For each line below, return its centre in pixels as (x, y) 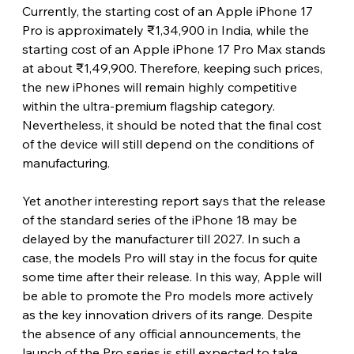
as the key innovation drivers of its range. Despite (169, 314)
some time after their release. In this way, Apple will (173, 276)
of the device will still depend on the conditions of (169, 143)
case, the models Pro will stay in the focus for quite (171, 257)
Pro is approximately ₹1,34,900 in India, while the (167, 30)
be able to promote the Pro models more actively (169, 295)
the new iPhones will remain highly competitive (161, 87)
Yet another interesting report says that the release (175, 200)
